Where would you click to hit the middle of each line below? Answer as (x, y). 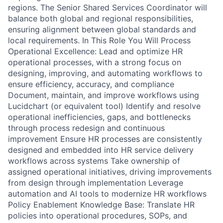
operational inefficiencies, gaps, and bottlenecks (99, 117)
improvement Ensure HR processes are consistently (105, 139)
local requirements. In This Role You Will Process (99, 40)
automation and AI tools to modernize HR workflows (107, 194)
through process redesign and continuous (86, 128)
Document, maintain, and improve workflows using (104, 95)
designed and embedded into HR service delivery (101, 150)
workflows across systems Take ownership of (94, 161)
